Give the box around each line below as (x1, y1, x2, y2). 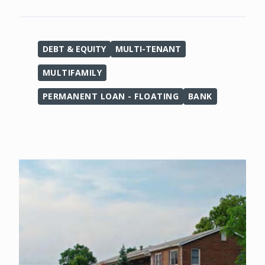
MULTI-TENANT (115, 43, 181, 54)
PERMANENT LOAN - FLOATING (43, 91, 179, 102)
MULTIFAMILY (43, 67, 102, 78)
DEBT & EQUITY (43, 43, 106, 54)
